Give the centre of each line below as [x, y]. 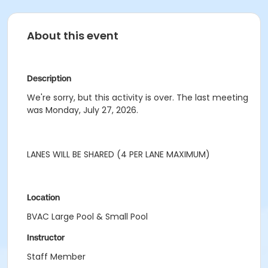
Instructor [46, 237]
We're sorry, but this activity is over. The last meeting [138, 98]
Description [49, 78]
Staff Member [56, 257]
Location [43, 197]
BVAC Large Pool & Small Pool [87, 217]
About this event [73, 36]
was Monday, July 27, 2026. [83, 110]
